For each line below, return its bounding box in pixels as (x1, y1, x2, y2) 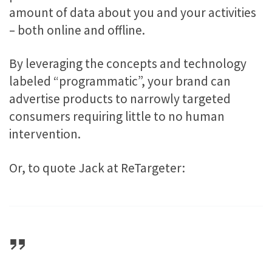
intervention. (9, 126, 81, 143)
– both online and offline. (9, 21, 145, 38)
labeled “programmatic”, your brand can (9, 73, 231, 90)
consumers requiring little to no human (9, 108, 225, 125)
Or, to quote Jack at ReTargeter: (9, 159, 185, 176)
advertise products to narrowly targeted (9, 90, 231, 107)
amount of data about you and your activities (9, 4, 256, 21)
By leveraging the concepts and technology (9, 55, 246, 72)
